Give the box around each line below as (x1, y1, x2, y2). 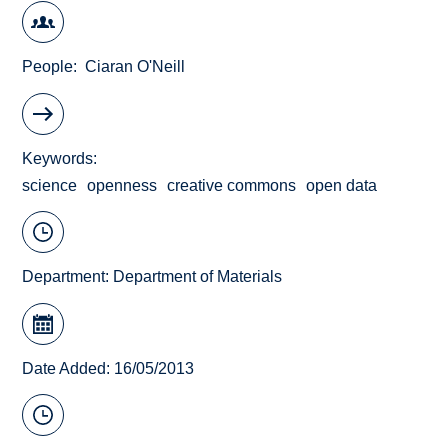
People (22, 58, 74, 76)
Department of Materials (113, 268, 283, 286)
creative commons (167, 176, 297, 194)
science (22, 176, 78, 194)
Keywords (22, 149, 94, 167)
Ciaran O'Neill (85, 58, 186, 76)
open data (306, 176, 378, 194)
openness (87, 176, 158, 194)
